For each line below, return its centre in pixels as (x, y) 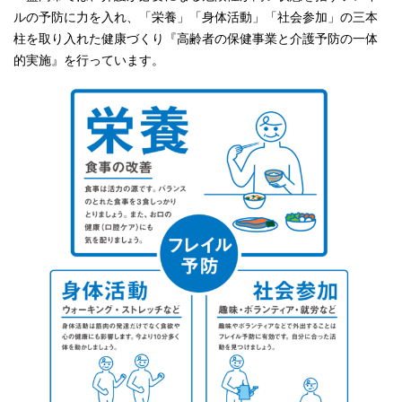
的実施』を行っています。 (89, 60)
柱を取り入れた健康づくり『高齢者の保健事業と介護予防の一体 (196, 39)
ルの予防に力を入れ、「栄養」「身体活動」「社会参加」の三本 (196, 17)
